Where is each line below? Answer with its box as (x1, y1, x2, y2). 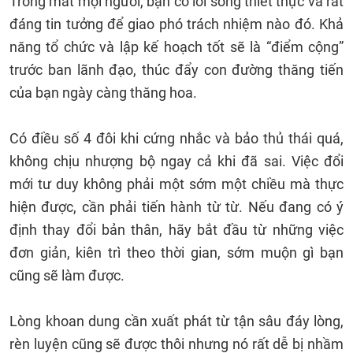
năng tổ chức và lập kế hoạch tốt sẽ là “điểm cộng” (9, 39, 344, 55)
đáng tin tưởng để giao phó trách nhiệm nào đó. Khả (9, 16, 344, 32)
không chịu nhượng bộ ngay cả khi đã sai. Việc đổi (9, 153, 344, 169)
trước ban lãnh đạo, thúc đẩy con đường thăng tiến (9, 61, 344, 78)
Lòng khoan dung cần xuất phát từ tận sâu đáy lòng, (9, 313, 344, 329)
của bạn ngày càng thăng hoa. (9, 84, 200, 101)
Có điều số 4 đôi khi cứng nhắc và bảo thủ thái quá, (9, 130, 344, 147)
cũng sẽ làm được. (9, 267, 124, 284)
